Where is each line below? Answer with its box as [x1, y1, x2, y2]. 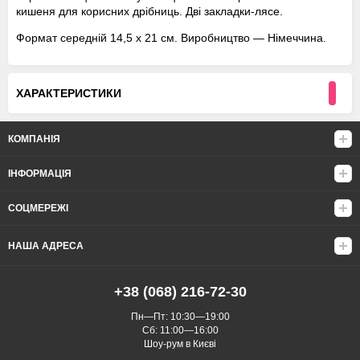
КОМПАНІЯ [8, 133, 60, 145]
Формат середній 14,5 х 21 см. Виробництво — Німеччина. [16, 31, 326, 45]
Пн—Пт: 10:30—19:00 [130, 311, 230, 323]
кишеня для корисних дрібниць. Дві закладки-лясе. [16, 5, 283, 18]
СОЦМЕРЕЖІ [8, 202, 68, 215]
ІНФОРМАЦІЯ [8, 168, 72, 180]
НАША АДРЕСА [8, 240, 84, 252]
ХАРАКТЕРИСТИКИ [16, 87, 121, 100]
